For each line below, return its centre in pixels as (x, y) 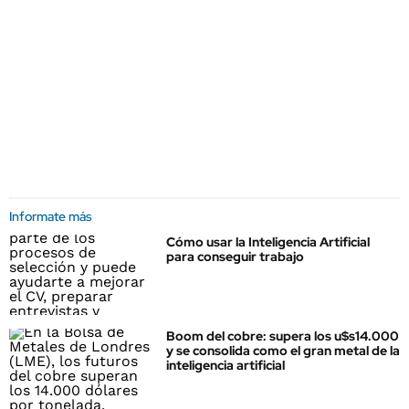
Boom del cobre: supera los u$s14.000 (283, 336)
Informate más (51, 216)
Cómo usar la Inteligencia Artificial (268, 242)
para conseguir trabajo (235, 257)
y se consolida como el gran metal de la (283, 351)
